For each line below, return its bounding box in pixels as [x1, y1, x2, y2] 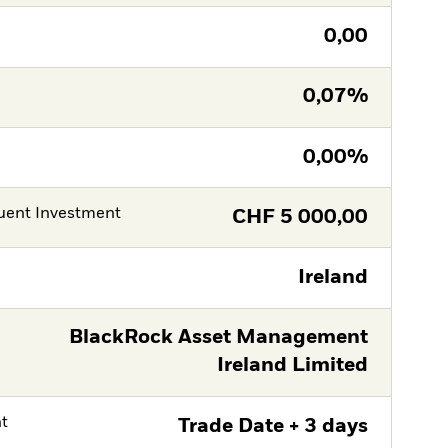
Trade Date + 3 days [177, 416, 368, 436]
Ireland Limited [216, 356, 368, 376]
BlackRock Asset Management [68, 328, 368, 348]
